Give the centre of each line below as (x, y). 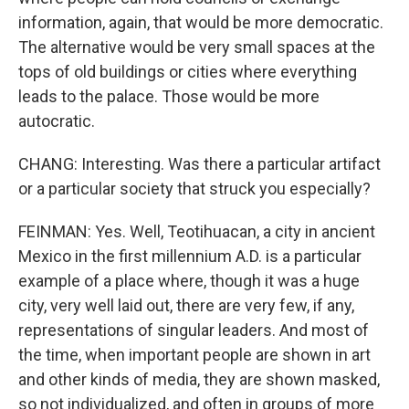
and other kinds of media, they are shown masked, (199, 379)
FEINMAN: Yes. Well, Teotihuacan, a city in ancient (197, 231)
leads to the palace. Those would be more (169, 96)
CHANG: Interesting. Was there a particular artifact (199, 164)
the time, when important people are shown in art (194, 355)
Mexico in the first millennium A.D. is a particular (190, 256)
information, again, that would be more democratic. (201, 22)
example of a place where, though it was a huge (189, 281)
